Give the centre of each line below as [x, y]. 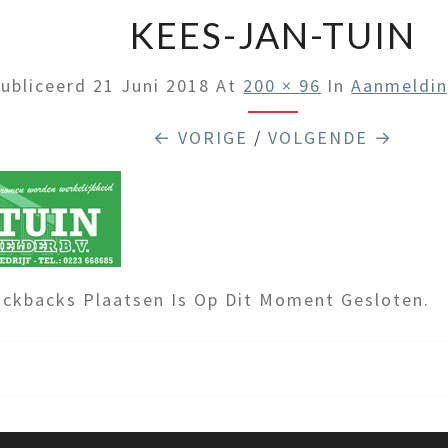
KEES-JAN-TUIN [272, 35]
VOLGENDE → [330, 137]
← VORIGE [200, 137]
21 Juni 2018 [152, 85]
